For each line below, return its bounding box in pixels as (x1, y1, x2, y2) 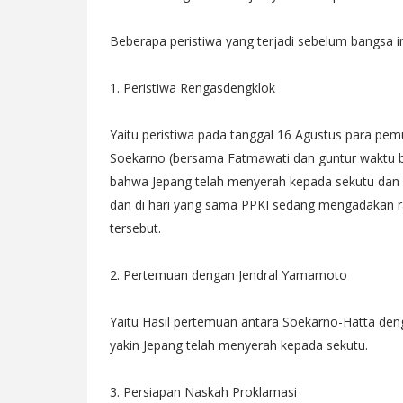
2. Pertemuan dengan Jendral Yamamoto (110, 266, 347, 283)
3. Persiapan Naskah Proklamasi (110, 383, 297, 400)
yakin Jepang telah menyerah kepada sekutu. (110, 336, 368, 354)
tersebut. (110, 219, 161, 237)
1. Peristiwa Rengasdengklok (110, 79, 275, 96)
